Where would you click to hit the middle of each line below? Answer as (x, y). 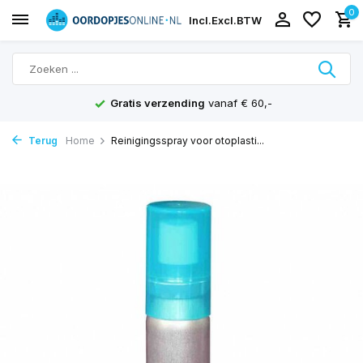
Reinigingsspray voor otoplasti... (188, 141)
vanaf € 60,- (238, 103)
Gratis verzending (157, 103)
